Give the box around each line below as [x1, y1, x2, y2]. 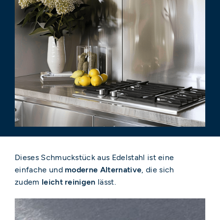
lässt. [95, 177, 116, 187]
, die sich [141, 165, 174, 174]
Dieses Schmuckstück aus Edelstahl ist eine [15, 152, 174, 162]
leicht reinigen [41, 177, 96, 187]
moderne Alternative [65, 165, 142, 174]
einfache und [15, 165, 65, 174]
